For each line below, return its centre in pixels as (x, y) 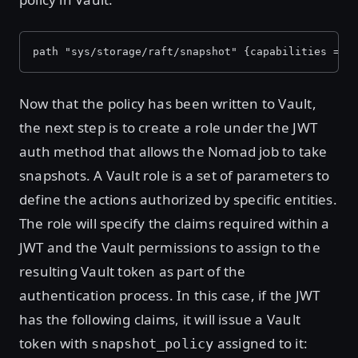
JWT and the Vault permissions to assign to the (170, 247)
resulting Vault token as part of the (133, 271)
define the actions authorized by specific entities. (178, 199)
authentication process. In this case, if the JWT (170, 295)
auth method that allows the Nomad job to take (173, 151)
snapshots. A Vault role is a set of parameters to (175, 175)
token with (56, 343)
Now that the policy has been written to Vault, (168, 103)
